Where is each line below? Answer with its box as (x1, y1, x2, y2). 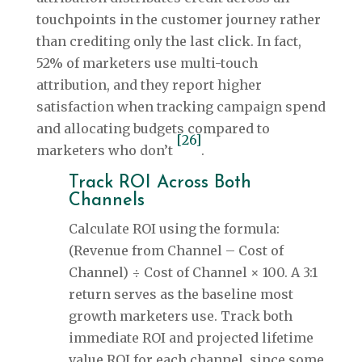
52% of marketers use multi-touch (36, 55, 258, 72)
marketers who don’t (36, 142, 176, 159)
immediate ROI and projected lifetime (68, 330, 314, 347)
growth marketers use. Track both (68, 308, 293, 325)
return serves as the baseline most (68, 286, 293, 303)
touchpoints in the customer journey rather (36, 11, 321, 28)
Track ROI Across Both (68, 174, 251, 193)
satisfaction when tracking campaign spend (36, 99, 326, 116)
